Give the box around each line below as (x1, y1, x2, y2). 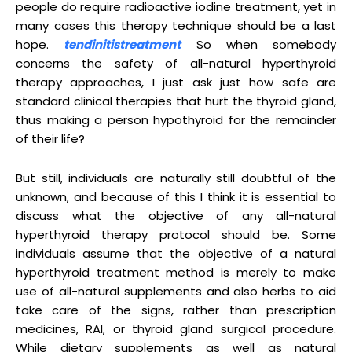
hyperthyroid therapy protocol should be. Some (16, 225, 336, 243)
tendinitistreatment (64, 35, 181, 53)
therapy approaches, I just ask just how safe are (16, 73, 336, 90)
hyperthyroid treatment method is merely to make (16, 263, 336, 280)
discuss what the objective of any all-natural (16, 207, 336, 224)
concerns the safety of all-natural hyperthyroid (16, 54, 336, 71)
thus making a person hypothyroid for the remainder (16, 111, 336, 128)
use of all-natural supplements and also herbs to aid (16, 282, 336, 299)
